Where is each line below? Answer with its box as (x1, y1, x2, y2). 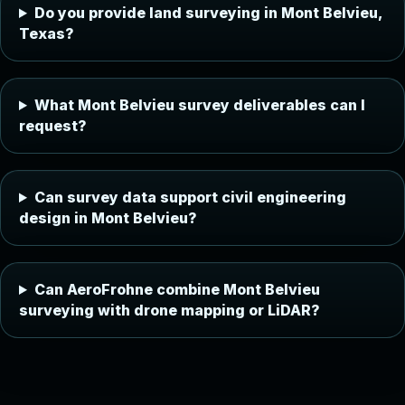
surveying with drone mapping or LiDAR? (19, 301, 320, 319)
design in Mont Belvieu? (19, 209, 197, 227)
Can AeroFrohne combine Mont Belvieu (33, 280, 320, 298)
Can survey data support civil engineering (33, 188, 346, 206)
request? (19, 117, 87, 135)
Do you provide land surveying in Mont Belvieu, (33, 4, 382, 22)
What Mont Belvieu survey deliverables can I (33, 96, 365, 114)
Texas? (19, 24, 74, 42)
